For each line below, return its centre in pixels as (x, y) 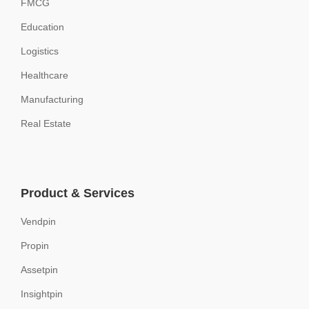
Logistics (40, 51)
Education (42, 27)
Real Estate (46, 124)
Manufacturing (52, 100)
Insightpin (42, 294)
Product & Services (78, 193)
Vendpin (38, 222)
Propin (35, 246)
